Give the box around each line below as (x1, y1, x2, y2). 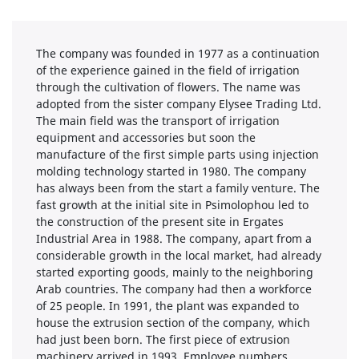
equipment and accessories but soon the (36, 129, 256, 145)
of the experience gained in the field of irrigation (36, 62, 300, 78)
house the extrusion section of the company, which (36, 314, 310, 330)
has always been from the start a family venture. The (36, 179, 320, 196)
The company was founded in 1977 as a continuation (36, 45, 320, 61)
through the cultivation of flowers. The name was (36, 79, 301, 95)
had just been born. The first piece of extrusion (36, 331, 290, 347)
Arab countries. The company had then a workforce (36, 280, 312, 296)
